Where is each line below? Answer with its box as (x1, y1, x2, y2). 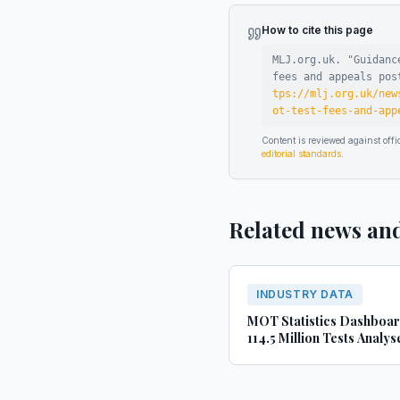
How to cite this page (262, 23, 373, 37)
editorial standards (262, 148, 341, 159)
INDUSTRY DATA (256, 287, 354, 301)
